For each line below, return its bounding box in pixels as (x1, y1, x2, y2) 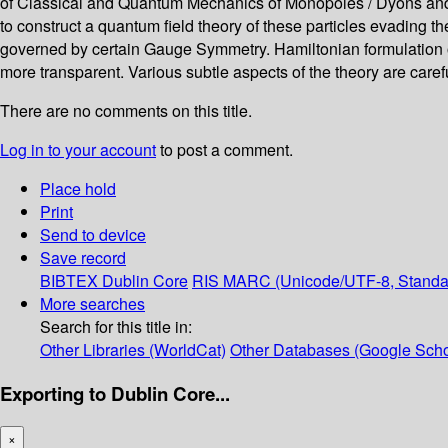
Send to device (40, 223, 146, 247)
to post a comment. (156, 138, 293, 162)
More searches (40, 292, 145, 316)
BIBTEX (40, 269, 98, 293)
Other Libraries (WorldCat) (40, 338, 226, 362)
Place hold (40, 177, 116, 201)
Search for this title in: (40, 315, 192, 339)
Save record (40, 246, 126, 270)
